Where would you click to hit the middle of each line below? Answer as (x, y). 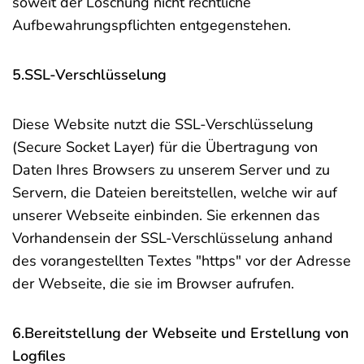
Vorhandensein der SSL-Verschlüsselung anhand (173, 238)
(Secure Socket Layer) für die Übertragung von (165, 147)
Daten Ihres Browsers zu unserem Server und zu (171, 170)
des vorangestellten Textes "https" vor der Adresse (182, 261)
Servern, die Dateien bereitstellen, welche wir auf (175, 193)
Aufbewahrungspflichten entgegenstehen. (152, 25)
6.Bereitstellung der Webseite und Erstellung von (180, 333)
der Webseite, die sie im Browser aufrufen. (153, 284)
